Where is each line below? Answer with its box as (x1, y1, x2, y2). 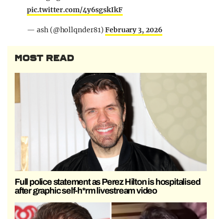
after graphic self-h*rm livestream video (15, 185, 157, 196)
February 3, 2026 (105, 25, 162, 35)
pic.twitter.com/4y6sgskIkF (27, 5, 123, 15)
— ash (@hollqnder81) (27, 25, 105, 35)
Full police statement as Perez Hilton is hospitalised (15, 176, 200, 187)
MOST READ (15, 53, 74, 64)
